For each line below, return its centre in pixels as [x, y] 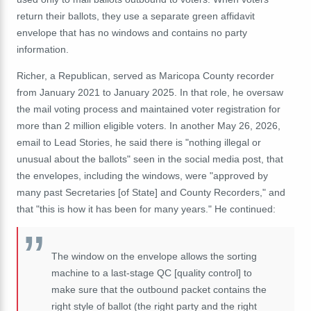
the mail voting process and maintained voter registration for [149, 109]
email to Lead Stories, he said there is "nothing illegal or [139, 143]
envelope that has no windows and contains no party [132, 33]
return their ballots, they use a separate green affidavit [136, 16]
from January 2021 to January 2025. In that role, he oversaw [150, 93]
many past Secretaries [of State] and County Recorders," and [151, 193]
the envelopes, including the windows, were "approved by [142, 176]
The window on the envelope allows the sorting [154, 257]
